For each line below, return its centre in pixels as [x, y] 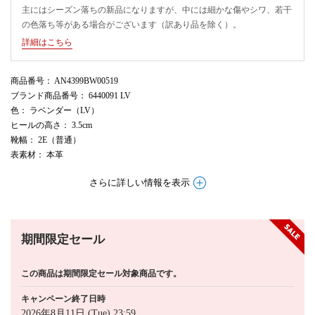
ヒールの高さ [36, 125]
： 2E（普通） [54, 140]
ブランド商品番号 [44, 95]
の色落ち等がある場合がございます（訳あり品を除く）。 [131, 24]
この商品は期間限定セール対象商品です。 [101, 273]
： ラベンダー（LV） [59, 110]
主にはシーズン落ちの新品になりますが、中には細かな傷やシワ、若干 [157, 9]
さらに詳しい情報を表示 [139, 183]
